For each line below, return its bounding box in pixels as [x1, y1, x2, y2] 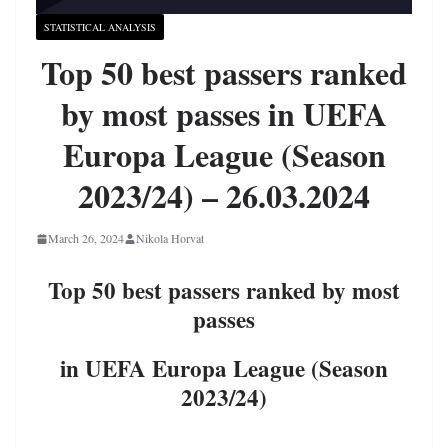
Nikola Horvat [136, 230, 204, 247]
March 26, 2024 [48, 230, 124, 247]
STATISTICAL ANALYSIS [44, 20, 156, 35]
